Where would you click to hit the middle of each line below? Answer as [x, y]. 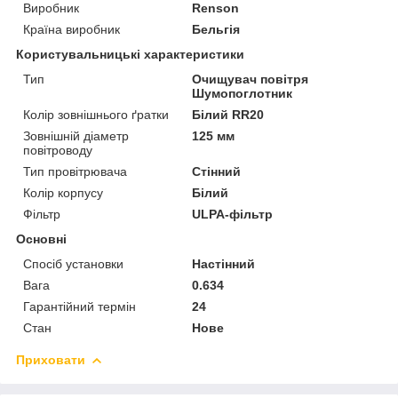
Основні [41, 239]
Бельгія [216, 29]
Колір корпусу [63, 192]
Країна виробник [72, 29]
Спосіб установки [73, 263]
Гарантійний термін [80, 306]
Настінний [224, 263]
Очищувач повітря [251, 79]
